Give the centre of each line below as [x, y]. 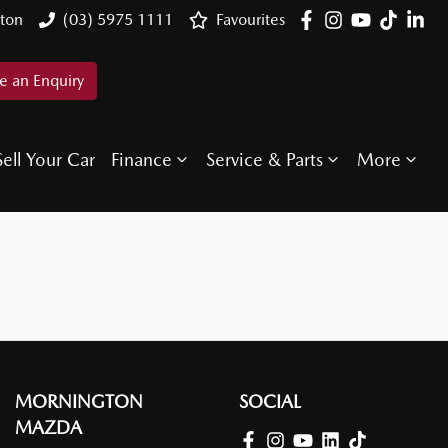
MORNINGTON [79, 401]
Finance [141, 159]
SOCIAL [270, 401]
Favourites [251, 19]
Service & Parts [264, 159]
